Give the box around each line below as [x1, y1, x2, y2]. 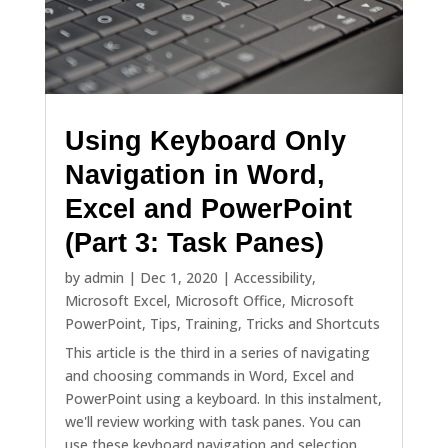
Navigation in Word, [64, 160, 325, 191]
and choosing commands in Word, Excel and [64, 365, 354, 385]
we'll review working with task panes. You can [64, 411, 361, 431]
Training [184, 313, 238, 333]
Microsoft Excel [64, 290, 167, 310]
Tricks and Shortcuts [245, 313, 380, 333]
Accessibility [233, 267, 312, 287]
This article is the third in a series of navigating [64, 342, 370, 362]
